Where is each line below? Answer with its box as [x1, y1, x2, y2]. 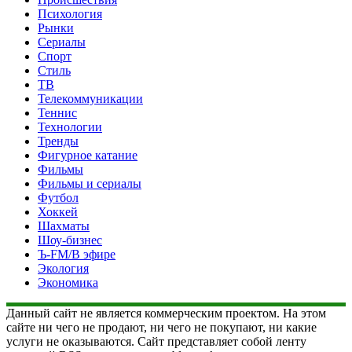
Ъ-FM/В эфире [38, 247, 115, 261]
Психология [38, 6, 102, 20]
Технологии [38, 119, 102, 134]
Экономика [38, 275, 98, 289]
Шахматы [38, 218, 90, 233]
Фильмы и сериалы [38, 176, 141, 190]
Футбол [38, 190, 79, 204]
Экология [38, 261, 89, 275]
